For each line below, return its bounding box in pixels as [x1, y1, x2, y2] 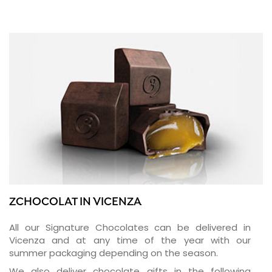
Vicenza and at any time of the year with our [8, 234, 251, 247]
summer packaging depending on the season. [8, 246, 218, 260]
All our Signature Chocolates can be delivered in [8, 221, 251, 234]
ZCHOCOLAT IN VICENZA [8, 195, 141, 210]
